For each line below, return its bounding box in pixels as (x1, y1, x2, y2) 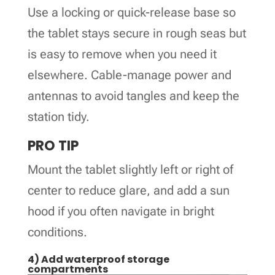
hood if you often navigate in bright (27, 203, 214, 219)
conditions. (27, 224, 87, 239)
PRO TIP (27, 136, 79, 155)
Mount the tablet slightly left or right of (27, 161, 233, 177)
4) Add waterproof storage (27, 252, 169, 266)
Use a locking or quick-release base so (27, 4, 236, 20)
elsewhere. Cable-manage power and (27, 67, 231, 82)
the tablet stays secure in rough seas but (27, 25, 246, 41)
